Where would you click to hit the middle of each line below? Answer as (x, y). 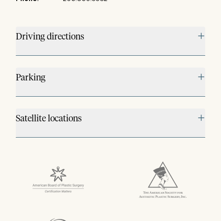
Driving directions (50, 37)
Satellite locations (49, 119)
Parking (31, 78)
